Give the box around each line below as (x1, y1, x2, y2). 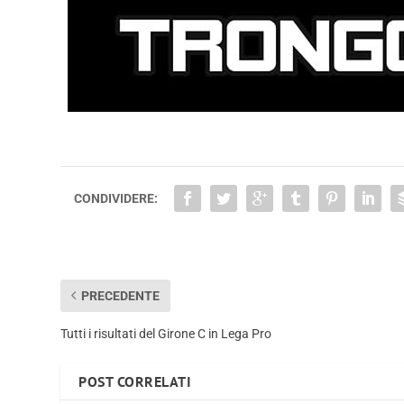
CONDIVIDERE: (74, 190, 159, 206)
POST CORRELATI (78, 372, 192, 390)
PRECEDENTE (81, 288, 161, 303)
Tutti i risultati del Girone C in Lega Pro (60, 326, 272, 341)
